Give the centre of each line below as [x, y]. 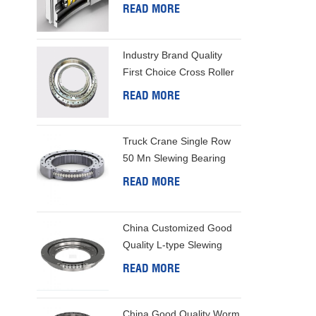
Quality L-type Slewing [172, 244]
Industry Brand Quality [172, 55]
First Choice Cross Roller [178, 72]
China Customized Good [177, 227]
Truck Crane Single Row [176, 141]
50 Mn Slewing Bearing [174, 158]
